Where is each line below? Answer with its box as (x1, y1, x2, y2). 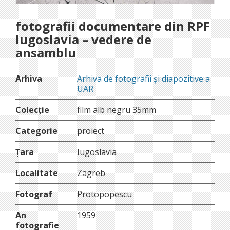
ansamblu (15, 44, 76, 61)
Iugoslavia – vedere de (15, 30, 151, 48)
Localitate (15, 167, 58, 179)
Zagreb (77, 167, 105, 179)
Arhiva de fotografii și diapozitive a (77, 72, 210, 84)
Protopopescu (77, 188, 132, 200)
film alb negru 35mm (77, 104, 156, 116)
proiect (77, 125, 104, 137)
